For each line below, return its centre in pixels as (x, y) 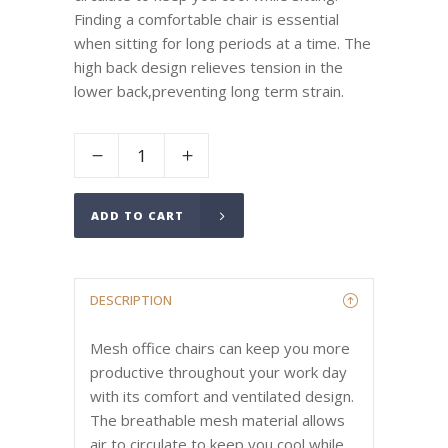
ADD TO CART (137, 216)
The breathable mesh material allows (217, 420)
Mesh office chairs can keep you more (220, 348)
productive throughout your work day (218, 372)
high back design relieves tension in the (208, 67)
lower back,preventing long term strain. (209, 91)
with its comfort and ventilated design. (222, 396)
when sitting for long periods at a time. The (222, 43)
